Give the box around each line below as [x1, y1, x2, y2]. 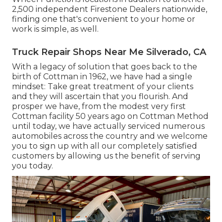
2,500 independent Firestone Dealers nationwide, [12, 4, 207, 14]
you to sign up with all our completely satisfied [12, 141, 197, 151]
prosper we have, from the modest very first [12, 102, 186, 111]
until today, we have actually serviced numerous [12, 121, 205, 131]
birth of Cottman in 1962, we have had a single [12, 72, 192, 82]
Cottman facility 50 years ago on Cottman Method [12, 111, 209, 121]
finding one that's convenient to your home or [12, 14, 195, 24]
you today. [12, 161, 53, 171]
